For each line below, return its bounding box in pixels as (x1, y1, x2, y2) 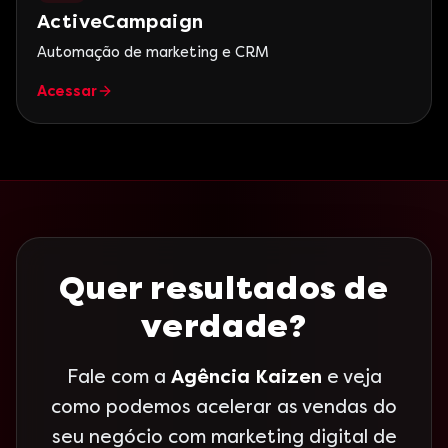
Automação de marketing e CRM (37, 43, 269, 61)
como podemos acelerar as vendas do (51, 395, 397, 418)
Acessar (37, 82, 97, 100)
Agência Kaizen (170, 365, 322, 388)
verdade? (141, 307, 307, 345)
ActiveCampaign (37, 10, 204, 33)
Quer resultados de (59, 269, 389, 307)
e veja (321, 365, 382, 388)
